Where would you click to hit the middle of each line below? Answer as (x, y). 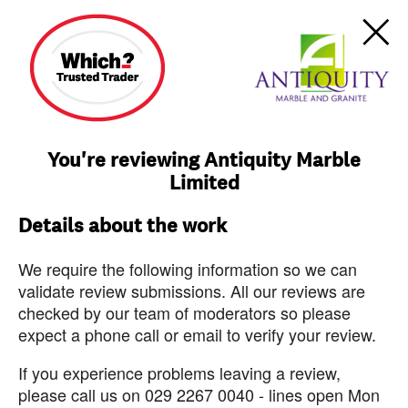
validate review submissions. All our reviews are (192, 291)
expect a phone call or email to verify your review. (197, 334)
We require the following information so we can (188, 269)
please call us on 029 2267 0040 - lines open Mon (199, 394)
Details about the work (122, 226)
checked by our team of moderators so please (184, 312)
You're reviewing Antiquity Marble (204, 160)
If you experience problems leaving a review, (179, 372)
